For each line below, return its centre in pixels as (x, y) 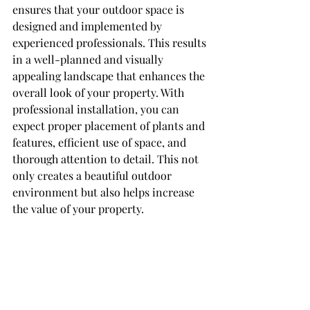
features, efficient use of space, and (101, 142)
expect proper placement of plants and (110, 126)
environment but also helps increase (105, 192)
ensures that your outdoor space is (100, 9)
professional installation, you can (97, 109)
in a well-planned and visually (89, 59)
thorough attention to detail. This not (107, 159)
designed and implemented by (89, 26)
